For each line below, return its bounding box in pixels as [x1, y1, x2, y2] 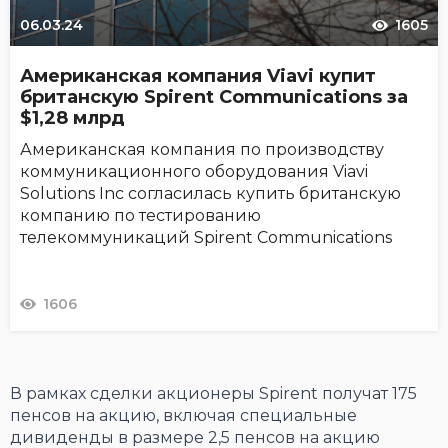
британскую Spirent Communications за [20, 86, 408, 109]
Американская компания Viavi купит [20, 65, 376, 88]
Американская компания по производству [20, 140, 384, 160]
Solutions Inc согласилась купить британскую [20, 184, 401, 204]
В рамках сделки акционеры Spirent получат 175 [10, 384, 417, 404]
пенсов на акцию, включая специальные [10, 406, 357, 426]
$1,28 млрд [20, 107, 125, 130]
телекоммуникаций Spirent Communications [20, 228, 392, 248]
